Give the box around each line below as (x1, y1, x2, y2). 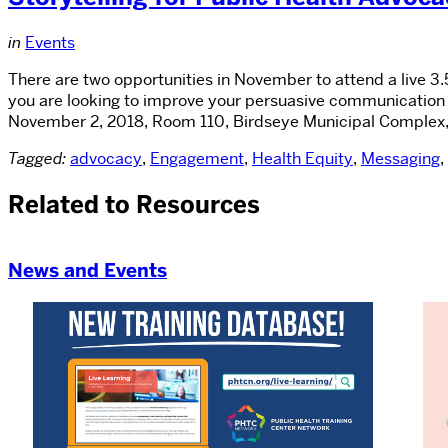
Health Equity (252, 147, 353, 169)
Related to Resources (8, 188, 260, 220)
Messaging (361, 147, 440, 169)
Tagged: (8, 147, 66, 169)
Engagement (150, 147, 244, 169)
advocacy (70, 147, 142, 169)
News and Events (8, 258, 167, 284)
